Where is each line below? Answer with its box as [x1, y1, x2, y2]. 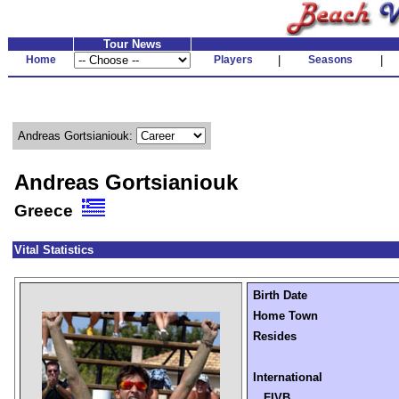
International [253, 370, 322, 384]
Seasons [307, 53, 353, 66]
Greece [14, 201, 82, 220]
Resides [253, 330, 297, 343]
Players [214, 53, 253, 66]
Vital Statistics [14, 243, 94, 256]
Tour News [103, 37, 161, 51]
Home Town [253, 309, 318, 322]
